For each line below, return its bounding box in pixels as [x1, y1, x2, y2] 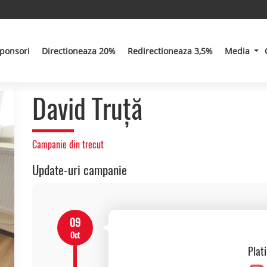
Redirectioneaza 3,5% [128, 45, 213, 57]
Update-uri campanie [32, 162, 127, 179]
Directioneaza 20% [42, 45, 116, 57]
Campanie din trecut [32, 138, 104, 151]
